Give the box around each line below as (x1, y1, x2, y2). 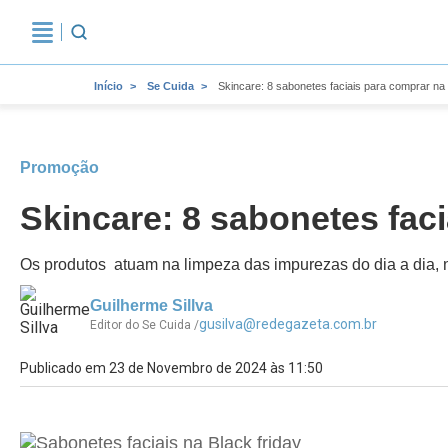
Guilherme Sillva (90, 297, 213, 314)
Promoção (20, 159, 99, 176)
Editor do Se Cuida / (90, 318, 199, 332)
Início (94, 80, 123, 92)
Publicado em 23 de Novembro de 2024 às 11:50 (20, 360, 323, 376)
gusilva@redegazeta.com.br (199, 316, 377, 332)
